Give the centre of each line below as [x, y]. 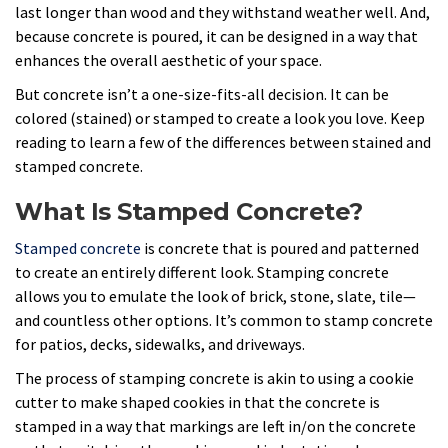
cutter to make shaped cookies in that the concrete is [197, 402]
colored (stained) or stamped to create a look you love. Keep [220, 118]
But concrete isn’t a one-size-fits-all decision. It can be [202, 94]
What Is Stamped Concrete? [189, 212]
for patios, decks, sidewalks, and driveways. [160, 343]
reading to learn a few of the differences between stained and [223, 142]
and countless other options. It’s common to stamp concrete [224, 319]
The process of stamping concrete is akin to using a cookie [214, 378]
